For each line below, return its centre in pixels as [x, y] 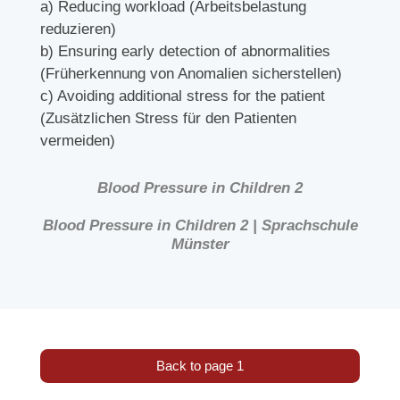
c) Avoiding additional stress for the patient [182, 96]
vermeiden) [77, 141]
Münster [200, 245]
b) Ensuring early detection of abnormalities [185, 52]
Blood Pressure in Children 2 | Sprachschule [200, 226]
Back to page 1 [200, 366]
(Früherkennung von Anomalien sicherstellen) [191, 74]
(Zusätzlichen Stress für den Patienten [168, 119]
